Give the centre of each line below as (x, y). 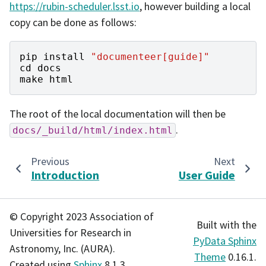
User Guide (207, 175)
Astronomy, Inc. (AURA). (62, 249)
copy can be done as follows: (73, 22)
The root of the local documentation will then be (118, 114)
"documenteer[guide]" (150, 57)
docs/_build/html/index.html (93, 130)
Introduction (65, 175)
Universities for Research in (70, 233)
